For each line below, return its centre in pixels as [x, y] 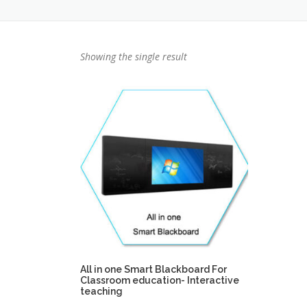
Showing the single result [134, 57]
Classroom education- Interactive [160, 280]
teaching [101, 291]
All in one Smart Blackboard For [153, 269]
